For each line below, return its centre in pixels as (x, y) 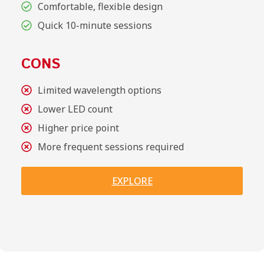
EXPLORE (132, 181)
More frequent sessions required (110, 146)
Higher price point (78, 128)
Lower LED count (75, 109)
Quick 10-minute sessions (95, 25)
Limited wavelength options (99, 90)
